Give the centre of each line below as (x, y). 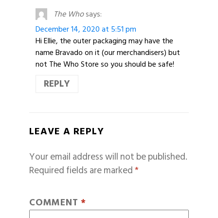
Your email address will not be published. (108, 157)
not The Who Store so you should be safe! (105, 64)
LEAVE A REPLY (67, 132)
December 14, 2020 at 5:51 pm (86, 29)
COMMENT (55, 203)
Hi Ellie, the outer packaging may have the (104, 41)
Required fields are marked (82, 170)
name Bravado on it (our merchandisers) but (108, 52)
